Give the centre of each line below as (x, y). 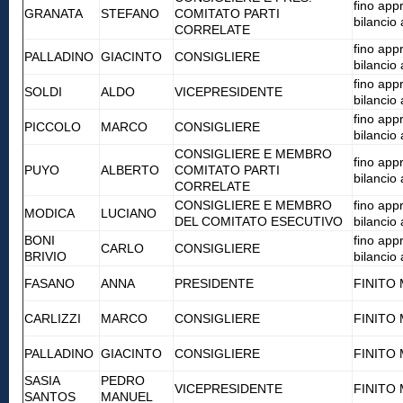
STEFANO (130, 13)
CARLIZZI (53, 318)
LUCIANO (129, 213)
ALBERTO (130, 170)
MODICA (49, 213)
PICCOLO (53, 127)
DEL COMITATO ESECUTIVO (259, 221)
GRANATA (54, 13)
